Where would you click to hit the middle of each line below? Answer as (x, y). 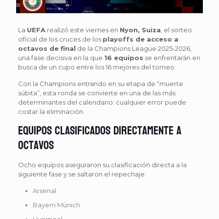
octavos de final (47, 48)
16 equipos (123, 57)
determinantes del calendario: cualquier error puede (102, 102)
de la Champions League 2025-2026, (133, 48)
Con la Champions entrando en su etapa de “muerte (100, 83)
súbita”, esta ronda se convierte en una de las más (97, 93)
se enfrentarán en (172, 57)
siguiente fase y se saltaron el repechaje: (82, 174)
